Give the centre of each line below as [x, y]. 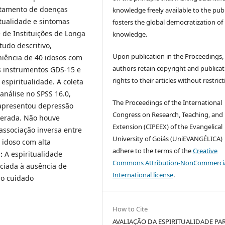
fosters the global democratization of [168, 22]
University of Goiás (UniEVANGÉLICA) [168, 139]
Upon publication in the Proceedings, [168, 57]
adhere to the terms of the [153, 151]
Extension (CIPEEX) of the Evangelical [168, 127]
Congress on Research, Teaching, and [168, 115]
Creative [205, 151]
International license [143, 175]
